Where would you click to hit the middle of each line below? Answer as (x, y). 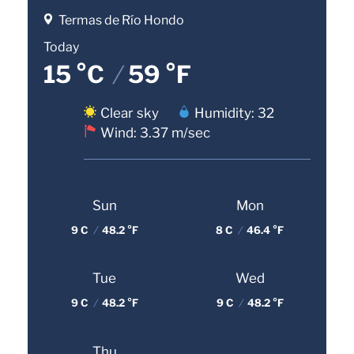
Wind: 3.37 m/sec (155, 133)
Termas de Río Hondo (121, 21)
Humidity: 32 (234, 113)
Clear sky (130, 113)
